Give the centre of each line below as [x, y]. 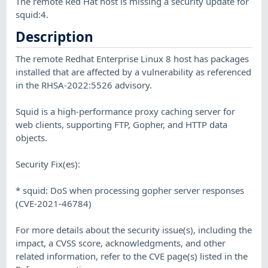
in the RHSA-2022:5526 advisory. [84, 85]
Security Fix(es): [48, 164]
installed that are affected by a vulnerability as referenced [134, 71]
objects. [32, 137]
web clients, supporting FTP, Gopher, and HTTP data [122, 124]
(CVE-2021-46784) [54, 203]
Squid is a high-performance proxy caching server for [126, 111]
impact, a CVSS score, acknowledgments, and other [121, 243]
